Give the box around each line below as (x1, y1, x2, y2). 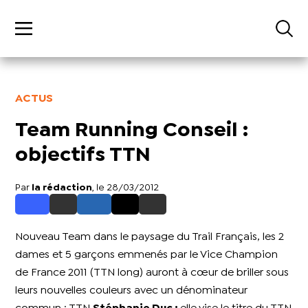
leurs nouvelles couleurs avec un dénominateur (15, 286, 248, 296)
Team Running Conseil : (15, 122, 249, 140)
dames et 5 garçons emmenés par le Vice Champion (15, 250, 278, 260)
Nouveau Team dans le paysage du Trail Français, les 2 (15, 232, 285, 242)
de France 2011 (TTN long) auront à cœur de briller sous (15, 268, 289, 278)
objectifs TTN (15, 147, 151, 165)
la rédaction (32, 184, 93, 192)
